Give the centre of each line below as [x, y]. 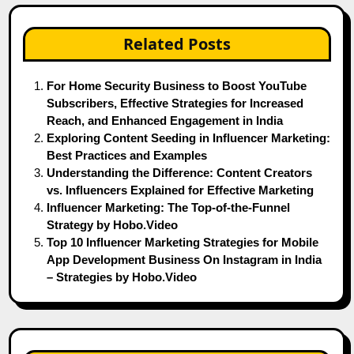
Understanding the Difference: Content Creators [180, 172]
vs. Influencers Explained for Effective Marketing [181, 190]
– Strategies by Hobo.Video [122, 277]
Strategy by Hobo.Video [113, 224]
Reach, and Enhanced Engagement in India [165, 120]
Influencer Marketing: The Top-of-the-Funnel [169, 207]
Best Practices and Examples [127, 155]
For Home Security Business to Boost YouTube [177, 85]
